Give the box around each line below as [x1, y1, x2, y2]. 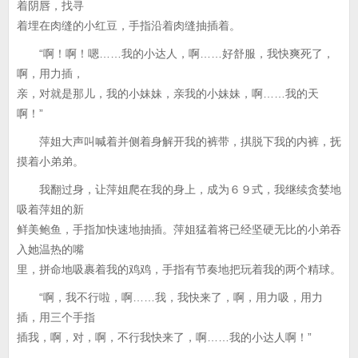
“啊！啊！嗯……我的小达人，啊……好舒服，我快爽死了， [17, 47, 334, 60]
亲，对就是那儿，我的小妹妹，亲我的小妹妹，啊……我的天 [17, 87, 319, 100]
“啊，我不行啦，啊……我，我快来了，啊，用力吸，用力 [17, 291, 323, 304]
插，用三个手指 [17, 311, 95, 324]
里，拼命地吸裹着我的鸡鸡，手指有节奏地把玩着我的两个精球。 [17, 263, 341, 276]
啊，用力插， [17, 67, 84, 80]
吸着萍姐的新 [17, 203, 84, 216]
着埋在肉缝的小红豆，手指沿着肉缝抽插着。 [17, 19, 241, 32]
